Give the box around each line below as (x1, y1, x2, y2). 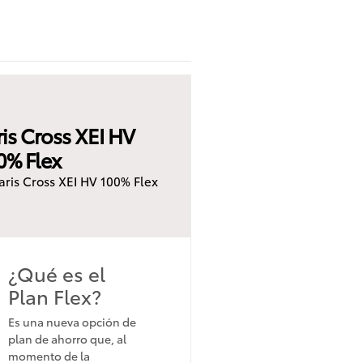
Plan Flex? (8, 281, 102, 310)
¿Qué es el (8, 258, 106, 287)
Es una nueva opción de (8, 313, 137, 330)
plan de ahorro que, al (8, 330, 127, 347)
